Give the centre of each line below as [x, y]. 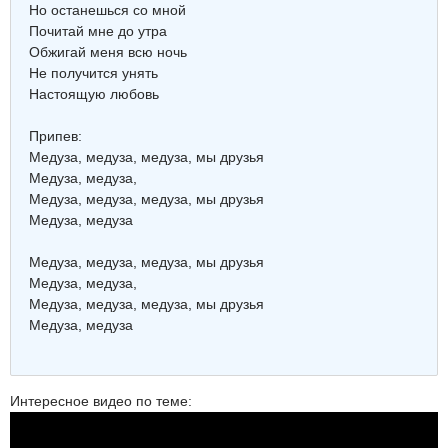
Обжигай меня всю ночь [110, 52]
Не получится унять [95, 73]
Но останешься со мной [109, 10]
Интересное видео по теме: [101, 401]
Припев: [57, 136]
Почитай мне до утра [100, 31]
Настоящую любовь [94, 94]
